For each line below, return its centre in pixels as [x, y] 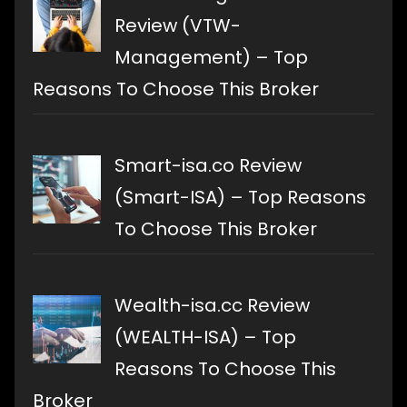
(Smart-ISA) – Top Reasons [240, 197]
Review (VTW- [178, 25]
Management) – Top [211, 57]
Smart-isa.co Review [208, 165]
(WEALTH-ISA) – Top [205, 337]
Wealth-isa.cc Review [212, 305]
